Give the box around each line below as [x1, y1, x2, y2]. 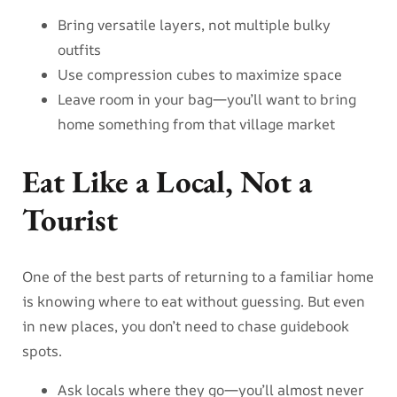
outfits [58, 39, 101, 59]
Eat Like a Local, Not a [22, 160, 312, 201]
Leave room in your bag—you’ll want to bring [58, 89, 356, 109]
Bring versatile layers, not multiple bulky [58, 14, 331, 35]
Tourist [22, 198, 118, 239]
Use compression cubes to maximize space [58, 64, 342, 84]
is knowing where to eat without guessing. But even [22, 291, 365, 311]
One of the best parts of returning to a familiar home [22, 266, 374, 286]
